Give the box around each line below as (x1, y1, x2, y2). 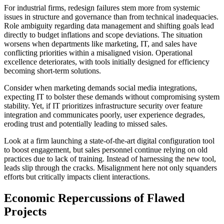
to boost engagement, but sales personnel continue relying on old (4, 145, 207, 154)
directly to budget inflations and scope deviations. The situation (4, 30, 202, 39)
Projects (4, 204, 46, 218)
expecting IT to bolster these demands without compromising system (4, 92, 219, 101)
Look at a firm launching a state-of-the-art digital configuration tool (4, 136, 214, 145)
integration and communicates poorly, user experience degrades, (4, 110, 205, 119)
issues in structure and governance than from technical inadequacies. (4, 12, 218, 21)
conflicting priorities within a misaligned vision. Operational (4, 48, 192, 57)
